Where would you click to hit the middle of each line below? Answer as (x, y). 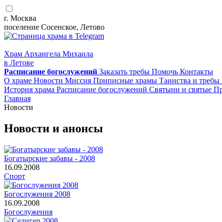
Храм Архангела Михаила (49, 54)
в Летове (19, 63)
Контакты (196, 72)
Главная (17, 98)
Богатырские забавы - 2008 (50, 158)
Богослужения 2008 (37, 194)
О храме (19, 81)
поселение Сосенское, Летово (54, 27)
